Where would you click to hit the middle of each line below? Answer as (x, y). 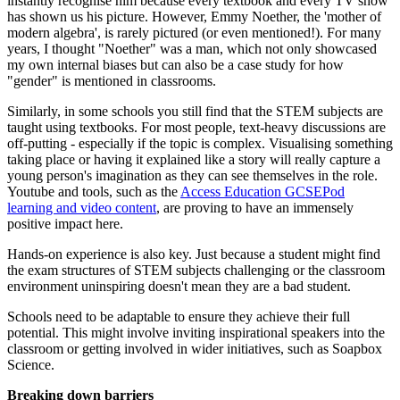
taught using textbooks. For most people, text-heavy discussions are (196, 128)
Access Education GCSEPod (262, 192)
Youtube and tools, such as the (94, 192)
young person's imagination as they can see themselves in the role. (192, 176)
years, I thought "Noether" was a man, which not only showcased (192, 49)
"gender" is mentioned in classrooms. (112, 81)
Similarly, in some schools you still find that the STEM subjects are (195, 112)
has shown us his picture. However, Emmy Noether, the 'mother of (194, 17)
